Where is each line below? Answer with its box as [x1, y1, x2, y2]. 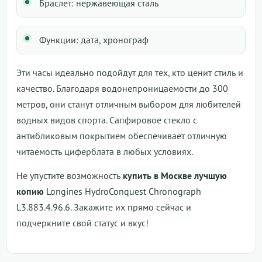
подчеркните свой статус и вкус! [16, 217, 149, 229]
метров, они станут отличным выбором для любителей [16, 98, 241, 111]
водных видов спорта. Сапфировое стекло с [16, 114, 197, 126]
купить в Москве [123, 170, 192, 182]
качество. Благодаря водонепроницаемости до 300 [16, 82, 228, 95]
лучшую [194, 170, 227, 182]
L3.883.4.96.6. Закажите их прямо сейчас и [16, 201, 191, 213]
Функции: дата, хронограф [39, 34, 149, 46]
